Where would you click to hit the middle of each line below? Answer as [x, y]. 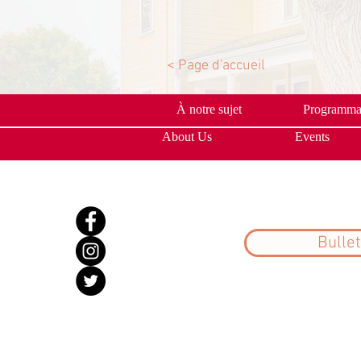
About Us [187, 136]
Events [312, 136]
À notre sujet [209, 109]
